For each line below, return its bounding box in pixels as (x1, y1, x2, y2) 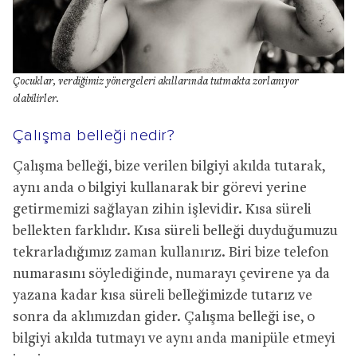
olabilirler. (13, 93, 59, 105)
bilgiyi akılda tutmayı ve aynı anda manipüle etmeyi (13, 331, 335, 347)
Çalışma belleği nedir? (13, 127, 175, 143)
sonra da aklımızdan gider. (13, 309, 181, 325)
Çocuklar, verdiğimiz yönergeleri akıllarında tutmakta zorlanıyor (13, 76, 299, 88)
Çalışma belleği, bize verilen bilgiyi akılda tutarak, (13, 159, 325, 175)
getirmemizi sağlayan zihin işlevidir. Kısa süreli (13, 202, 312, 218)
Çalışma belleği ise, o (184, 309, 315, 325)
